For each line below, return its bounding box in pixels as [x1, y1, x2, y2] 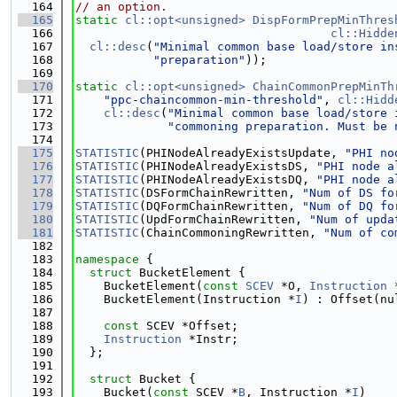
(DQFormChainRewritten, [139, 199, 302, 213]
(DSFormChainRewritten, [139, 186, 302, 199]
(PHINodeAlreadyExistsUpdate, [139, 146, 345, 160]
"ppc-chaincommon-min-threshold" [104, 93, 323, 106]
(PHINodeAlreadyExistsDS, [139, 160, 316, 173]
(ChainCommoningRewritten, [139, 226, 323, 239]
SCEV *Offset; [139, 319, 238, 332]
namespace [75, 253, 146, 266]
